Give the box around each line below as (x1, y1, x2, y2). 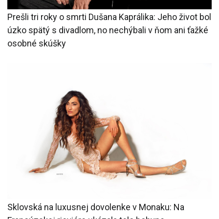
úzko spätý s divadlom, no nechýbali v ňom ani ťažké (7, 25, 208, 36)
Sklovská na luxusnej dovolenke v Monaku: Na (7, 201, 184, 212)
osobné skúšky (7, 38, 66, 49)
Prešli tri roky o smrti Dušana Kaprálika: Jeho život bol (7, 12, 211, 22)
